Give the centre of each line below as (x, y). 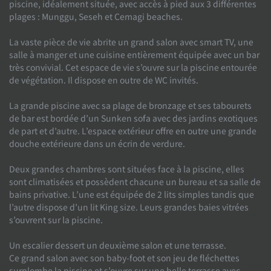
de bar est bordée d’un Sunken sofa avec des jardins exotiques (133, 118)
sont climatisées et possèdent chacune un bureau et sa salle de (135, 181)
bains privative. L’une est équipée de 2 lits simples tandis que (132, 194)
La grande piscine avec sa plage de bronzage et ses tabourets (130, 105)
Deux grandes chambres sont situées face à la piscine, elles (127, 168)
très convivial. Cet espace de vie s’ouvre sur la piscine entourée (133, 67)
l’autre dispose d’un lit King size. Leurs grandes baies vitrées (129, 207)
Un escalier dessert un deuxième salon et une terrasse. (118, 245)
